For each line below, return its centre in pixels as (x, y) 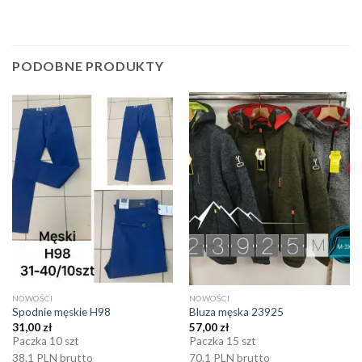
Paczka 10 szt (45, 341)
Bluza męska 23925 (236, 312)
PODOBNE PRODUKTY (88, 65)
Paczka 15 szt (222, 341)
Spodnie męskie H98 (61, 312)
